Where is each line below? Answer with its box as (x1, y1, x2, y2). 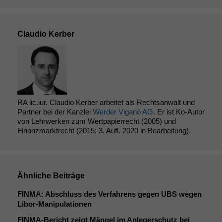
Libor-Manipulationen (17, 200, 92, 209)
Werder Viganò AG (93, 108, 153, 116)
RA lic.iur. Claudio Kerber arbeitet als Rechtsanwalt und (17, 98, 195, 107)
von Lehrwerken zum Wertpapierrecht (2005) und (17, 117, 176, 126)
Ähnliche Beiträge (17, 171, 85, 180)
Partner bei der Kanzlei (17, 108, 93, 116)
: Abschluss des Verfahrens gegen (41, 190, 161, 199)
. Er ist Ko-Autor (153, 108, 205, 116)
